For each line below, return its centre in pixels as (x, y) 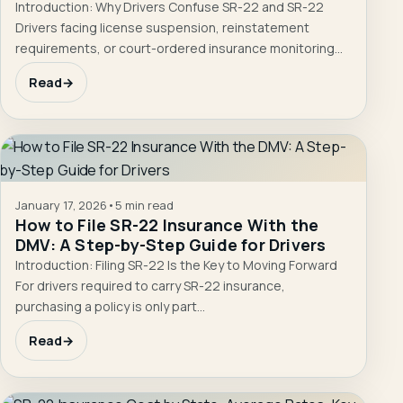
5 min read (144, 205)
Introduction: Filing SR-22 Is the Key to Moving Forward (176, 264)
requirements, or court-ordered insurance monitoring (175, 48)
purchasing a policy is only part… (110, 306)
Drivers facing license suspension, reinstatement (162, 27)
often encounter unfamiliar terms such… (134, 68)
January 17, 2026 (61, 205)
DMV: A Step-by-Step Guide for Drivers (171, 244)
